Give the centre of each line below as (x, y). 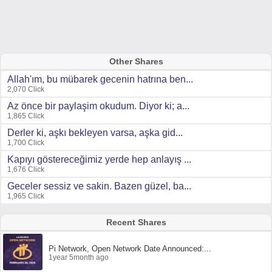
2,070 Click (26, 89)
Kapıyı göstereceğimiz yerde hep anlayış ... (99, 159)
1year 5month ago (79, 257)
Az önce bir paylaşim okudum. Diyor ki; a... (98, 106)
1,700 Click (26, 143)
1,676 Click (26, 169)
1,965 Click (26, 196)
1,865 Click (26, 116)
